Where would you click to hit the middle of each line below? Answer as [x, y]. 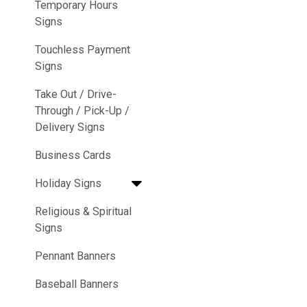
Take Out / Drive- [76, 95]
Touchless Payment [83, 50]
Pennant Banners [75, 256]
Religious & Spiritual [83, 212]
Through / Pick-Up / [82, 111]
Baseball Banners [77, 284]
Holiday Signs [68, 184]
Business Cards [73, 156]
